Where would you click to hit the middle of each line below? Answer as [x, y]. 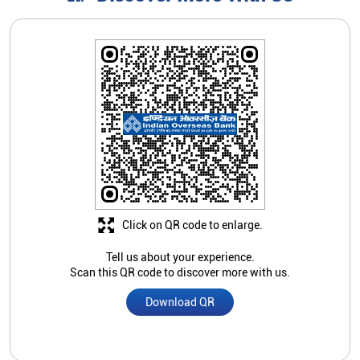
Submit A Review [180, 307]
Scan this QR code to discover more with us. [180, 93]
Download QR [180, 123]
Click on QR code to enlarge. [192, 45]
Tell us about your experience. [180, 78]
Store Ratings [194, 225]
